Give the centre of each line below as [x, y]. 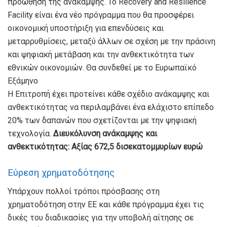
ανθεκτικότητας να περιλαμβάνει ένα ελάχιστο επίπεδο [111, 107]
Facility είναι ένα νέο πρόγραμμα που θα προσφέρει [101, 15]
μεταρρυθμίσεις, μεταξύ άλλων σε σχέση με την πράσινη [111, 42]
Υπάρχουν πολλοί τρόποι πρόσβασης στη [84, 192]
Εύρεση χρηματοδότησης [61, 173]
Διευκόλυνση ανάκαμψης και [105, 134]
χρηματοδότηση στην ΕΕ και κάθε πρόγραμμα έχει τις [106, 205]
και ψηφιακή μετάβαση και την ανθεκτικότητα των [101, 55]
